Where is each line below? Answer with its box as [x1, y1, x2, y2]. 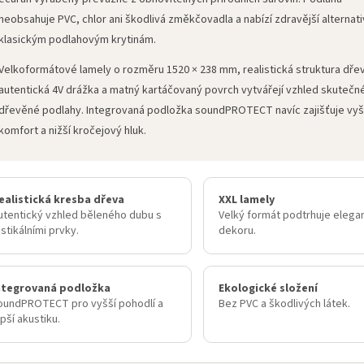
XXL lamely [218, 192, 275, 209]
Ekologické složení [218, 280, 318, 297]
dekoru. [218, 223, 256, 240]
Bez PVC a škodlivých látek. [218, 296, 350, 313]
